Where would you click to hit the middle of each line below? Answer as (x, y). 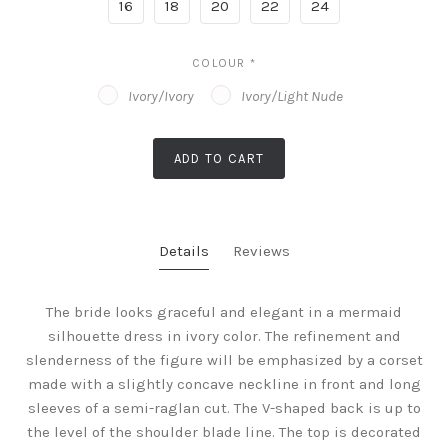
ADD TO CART (219, 159)
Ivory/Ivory (161, 96)
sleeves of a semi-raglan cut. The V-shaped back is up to (224, 408)
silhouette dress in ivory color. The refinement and (224, 336)
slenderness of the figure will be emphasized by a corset (224, 360)
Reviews (261, 251)
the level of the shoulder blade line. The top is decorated (224, 432)
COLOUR (221, 63)
